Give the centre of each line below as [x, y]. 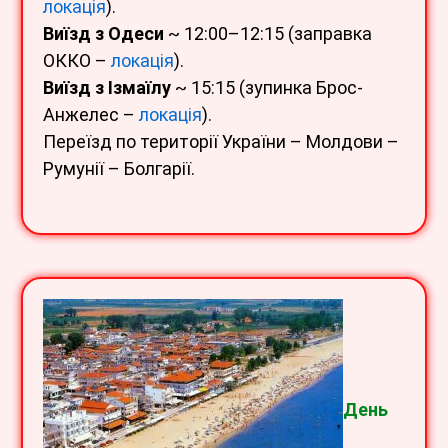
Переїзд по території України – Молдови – [221, 141]
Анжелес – [91, 114]
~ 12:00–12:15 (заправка [268, 33]
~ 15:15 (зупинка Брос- [267, 87]
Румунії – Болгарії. [119, 168]
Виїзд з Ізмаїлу [107, 87]
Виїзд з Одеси [103, 33]
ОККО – [77, 60]
